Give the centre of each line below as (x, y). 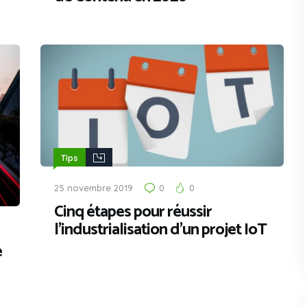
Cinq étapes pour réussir (133, 212)
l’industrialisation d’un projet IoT (160, 230)
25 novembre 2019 (94, 187)
